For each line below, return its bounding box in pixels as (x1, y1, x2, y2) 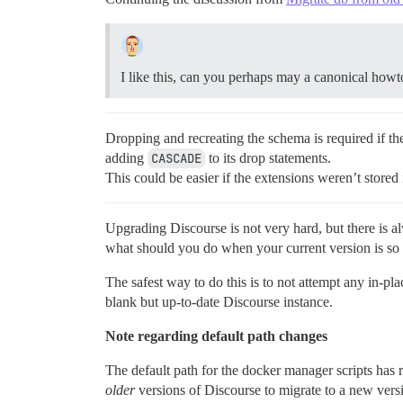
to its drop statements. (205, 150, 331, 166)
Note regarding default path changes (105, 328, 327, 345)
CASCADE (151, 150, 201, 167)
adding (105, 150, 148, 166)
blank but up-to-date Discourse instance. (105, 294, 333, 310)
